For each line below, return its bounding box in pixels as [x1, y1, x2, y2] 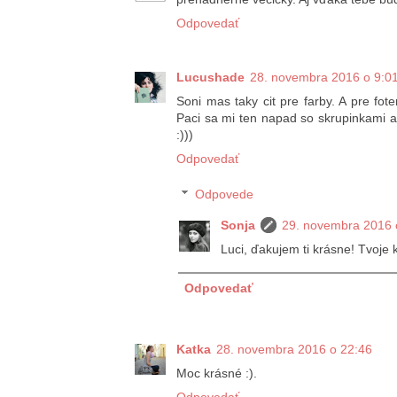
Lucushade [176, 69, 245, 84]
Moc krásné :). [176, 365, 257, 380]
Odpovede [195, 187, 254, 202]
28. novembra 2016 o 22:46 [216, 341, 372, 356]
